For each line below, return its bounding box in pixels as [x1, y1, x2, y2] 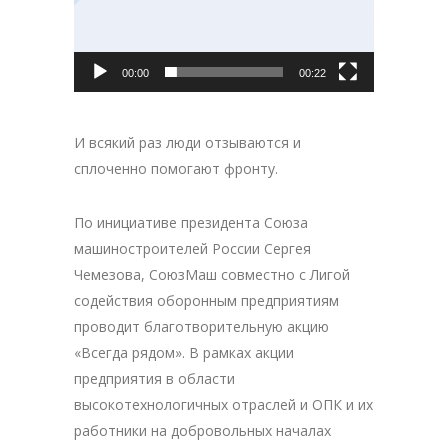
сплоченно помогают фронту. [74, 158, 278, 178]
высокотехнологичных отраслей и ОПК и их [74, 394, 373, 414]
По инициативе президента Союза [74, 212, 308, 232]
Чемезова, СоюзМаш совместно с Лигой [74, 264, 350, 284]
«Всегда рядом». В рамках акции [74, 342, 294, 362]
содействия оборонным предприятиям [74, 290, 339, 310]
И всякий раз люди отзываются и [74, 132, 301, 152]
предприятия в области [74, 368, 235, 388]
